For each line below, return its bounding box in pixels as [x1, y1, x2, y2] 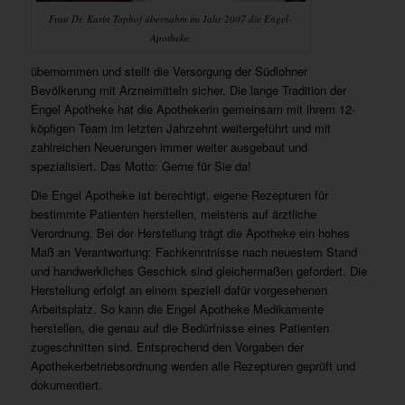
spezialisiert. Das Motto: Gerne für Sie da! [30, 156, 251, 174]
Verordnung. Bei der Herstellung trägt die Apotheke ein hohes [30, 223, 350, 241]
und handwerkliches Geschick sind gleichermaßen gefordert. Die [30, 261, 367, 279]
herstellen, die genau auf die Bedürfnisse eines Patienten [30, 318, 329, 336]
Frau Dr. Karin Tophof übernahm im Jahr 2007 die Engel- [49, 11, 293, 25]
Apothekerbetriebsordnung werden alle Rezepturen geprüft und [30, 356, 355, 374]
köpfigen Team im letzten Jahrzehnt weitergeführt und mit [30, 118, 331, 137]
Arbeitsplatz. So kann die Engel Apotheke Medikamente [30, 299, 324, 317]
